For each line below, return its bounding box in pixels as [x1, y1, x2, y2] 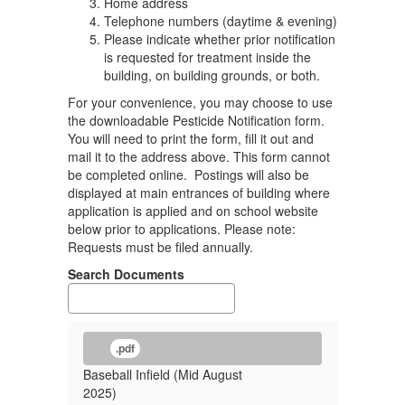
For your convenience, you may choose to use [68, 93, 333, 111]
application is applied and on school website [68, 202, 318, 220]
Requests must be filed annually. [68, 238, 253, 256]
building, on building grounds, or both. [104, 66, 320, 84]
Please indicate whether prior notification [104, 30, 335, 48]
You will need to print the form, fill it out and [68, 129, 314, 147]
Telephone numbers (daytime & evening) [104, 12, 337, 30]
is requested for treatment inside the [104, 48, 311, 66]
